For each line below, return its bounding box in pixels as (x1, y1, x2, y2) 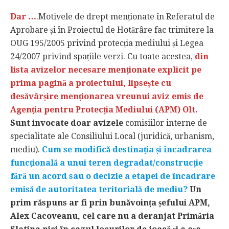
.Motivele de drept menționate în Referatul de (36, 11, 215, 21)
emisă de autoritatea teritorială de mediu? (10, 184, 190, 194)
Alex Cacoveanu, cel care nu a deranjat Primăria (10, 211, 214, 221)
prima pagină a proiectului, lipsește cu (10, 78, 171, 88)
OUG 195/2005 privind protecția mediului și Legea (10, 38, 203, 48)
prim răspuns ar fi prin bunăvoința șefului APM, (10, 197, 210, 208)
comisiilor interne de (125, 118, 207, 128)
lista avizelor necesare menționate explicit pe (10, 64, 201, 75)
